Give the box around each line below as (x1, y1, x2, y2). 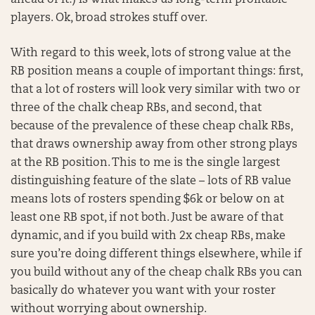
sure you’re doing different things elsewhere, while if (11, 249, 302, 260)
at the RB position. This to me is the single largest (11, 157, 280, 169)
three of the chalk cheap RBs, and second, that (11, 103, 262, 114)
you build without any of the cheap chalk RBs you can (11, 267, 302, 278)
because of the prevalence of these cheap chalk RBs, (11, 121, 292, 132)
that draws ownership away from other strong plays (11, 139, 297, 150)
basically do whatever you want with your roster (11, 285, 276, 297)
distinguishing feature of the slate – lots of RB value (11, 176, 291, 187)
